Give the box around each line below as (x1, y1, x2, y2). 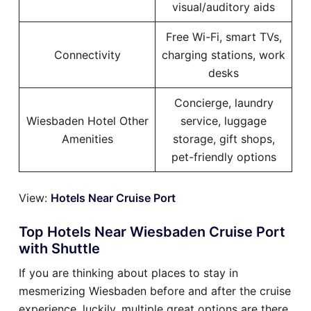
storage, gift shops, (172, 132, 275, 146)
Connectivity (53, 48, 121, 62)
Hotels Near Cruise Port (51, 191, 176, 205)
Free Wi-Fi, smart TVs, (165, 30, 282, 44)
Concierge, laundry (174, 96, 274, 110)
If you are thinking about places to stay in (19, 266, 238, 280)
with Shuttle (19, 240, 100, 257)
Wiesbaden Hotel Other (26, 114, 149, 128)
